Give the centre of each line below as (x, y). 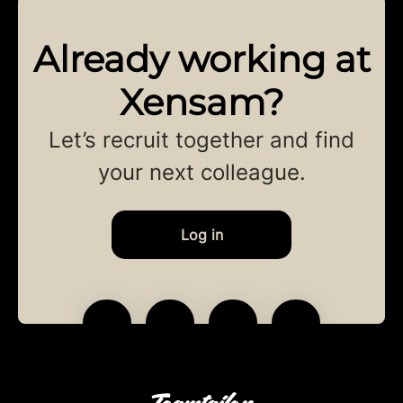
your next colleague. (201, 173)
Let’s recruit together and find (201, 140)
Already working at (201, 59)
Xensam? (201, 103)
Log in (201, 235)
